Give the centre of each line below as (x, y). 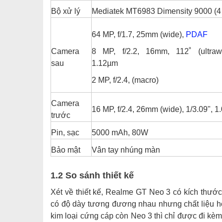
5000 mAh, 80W (120, 133)
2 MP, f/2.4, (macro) (125, 80)
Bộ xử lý (66, 11)
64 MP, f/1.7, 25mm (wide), (139, 35)
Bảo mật (66, 150)
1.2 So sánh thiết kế (92, 175)
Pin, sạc (65, 133)
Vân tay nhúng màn (126, 150)
